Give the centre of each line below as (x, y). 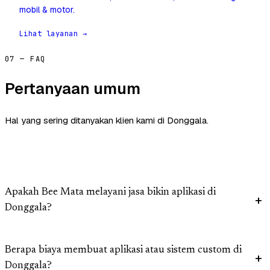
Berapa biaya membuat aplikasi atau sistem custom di (123, 251)
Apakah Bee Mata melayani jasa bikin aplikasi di (110, 193)
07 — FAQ (25, 59)
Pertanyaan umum (73, 89)
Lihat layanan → (53, 34)
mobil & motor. (47, 10)
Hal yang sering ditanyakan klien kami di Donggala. (107, 121)
